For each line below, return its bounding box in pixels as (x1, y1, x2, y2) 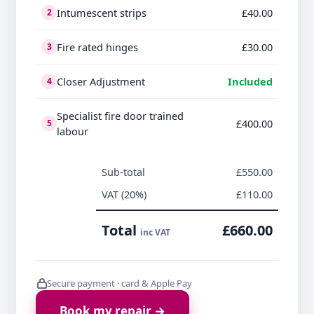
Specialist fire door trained (57, 109, 184, 123)
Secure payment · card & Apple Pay (47, 277, 192, 290)
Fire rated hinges (57, 40, 138, 55)
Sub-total (102, 165, 145, 179)
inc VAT (140, 226, 170, 239)
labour (57, 124, 88, 139)
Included (228, 74, 273, 89)
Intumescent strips (57, 6, 146, 20)
